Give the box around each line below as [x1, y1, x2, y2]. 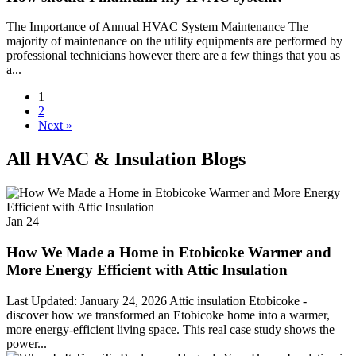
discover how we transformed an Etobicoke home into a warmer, [6, 308, 330, 322]
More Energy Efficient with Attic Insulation [6, 261, 288, 278]
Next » [38, 118, 72, 133]
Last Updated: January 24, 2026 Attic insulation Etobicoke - [6, 293, 307, 308]
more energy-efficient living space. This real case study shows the [6, 322, 335, 336]
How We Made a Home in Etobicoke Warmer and [6, 243, 331, 261]
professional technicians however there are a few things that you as [6, 48, 340, 63]
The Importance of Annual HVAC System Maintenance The [6, 20, 308, 34]
